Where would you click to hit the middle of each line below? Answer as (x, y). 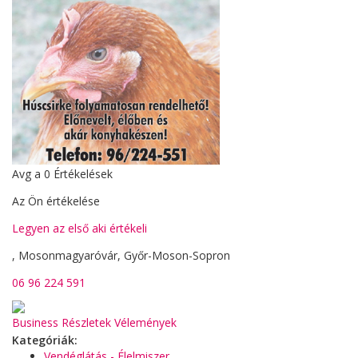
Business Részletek (62, 322)
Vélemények (145, 322)
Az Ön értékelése (56, 201)
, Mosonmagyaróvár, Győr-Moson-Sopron (121, 255)
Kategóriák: (45, 340)
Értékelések (83, 174)
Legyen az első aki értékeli (80, 228)
